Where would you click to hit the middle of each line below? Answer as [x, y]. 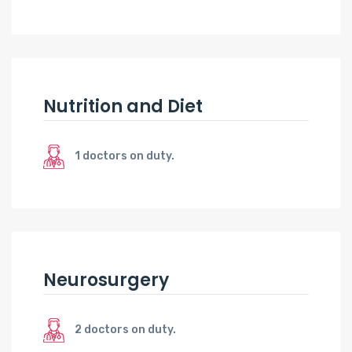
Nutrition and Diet [123, 106]
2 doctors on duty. [125, 329]
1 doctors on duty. [125, 156]
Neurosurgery [106, 280]
